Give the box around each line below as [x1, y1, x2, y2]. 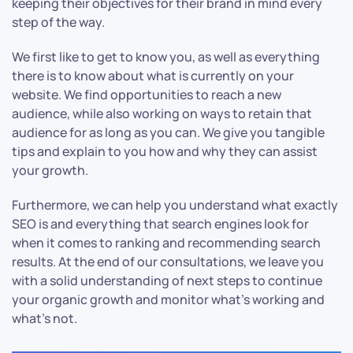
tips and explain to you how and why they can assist [12, 143, 318, 161]
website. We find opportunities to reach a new [12, 86, 281, 104]
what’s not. [12, 310, 80, 328]
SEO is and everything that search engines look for [12, 215, 309, 233]
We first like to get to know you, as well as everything [12, 48, 320, 66]
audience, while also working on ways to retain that [12, 105, 312, 123]
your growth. [12, 162, 91, 180]
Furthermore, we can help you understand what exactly [12, 196, 338, 214]
